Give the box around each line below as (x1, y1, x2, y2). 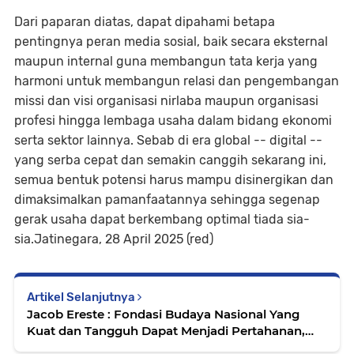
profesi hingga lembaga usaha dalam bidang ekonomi (14, 113, 332, 129)
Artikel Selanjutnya (27, 290, 137, 305)
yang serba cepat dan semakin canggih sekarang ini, (14, 153, 326, 168)
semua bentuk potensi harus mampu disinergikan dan (14, 172, 333, 188)
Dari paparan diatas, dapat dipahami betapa (14, 14, 275, 30)
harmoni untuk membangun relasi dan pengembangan (14, 73, 339, 89)
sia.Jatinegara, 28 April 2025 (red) (14, 232, 213, 247)
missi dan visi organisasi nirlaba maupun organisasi (14, 93, 318, 109)
